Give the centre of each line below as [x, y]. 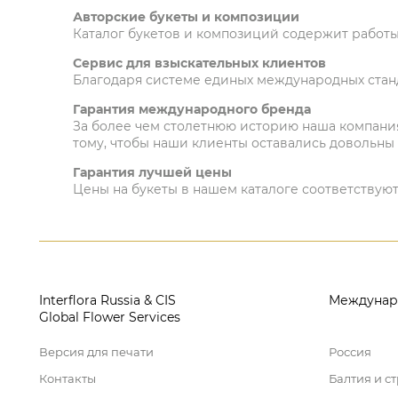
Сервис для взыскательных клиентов [199, 63]
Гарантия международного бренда [192, 109]
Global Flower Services [110, 317]
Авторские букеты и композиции [186, 17]
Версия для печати [96, 352]
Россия [350, 352]
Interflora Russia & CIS [107, 300]
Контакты [68, 378]
